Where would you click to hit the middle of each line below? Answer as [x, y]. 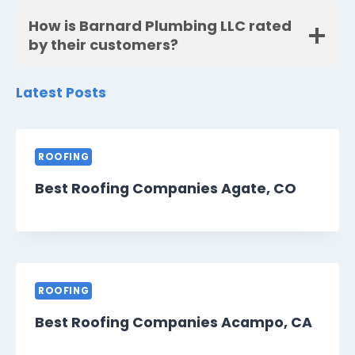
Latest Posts [61, 93]
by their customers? [103, 45]
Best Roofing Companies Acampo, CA [174, 323]
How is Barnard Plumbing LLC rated [160, 26]
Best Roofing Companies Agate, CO [166, 189]
